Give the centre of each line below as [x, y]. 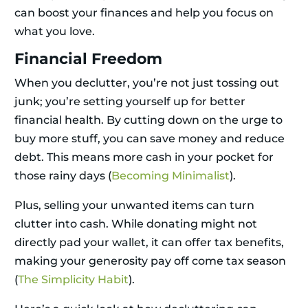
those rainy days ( [63, 176]
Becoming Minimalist [170, 176]
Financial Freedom [88, 59]
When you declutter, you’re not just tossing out [147, 83]
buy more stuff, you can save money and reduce [150, 139]
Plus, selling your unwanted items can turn [134, 206]
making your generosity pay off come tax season [150, 261]
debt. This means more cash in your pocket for [144, 157]
